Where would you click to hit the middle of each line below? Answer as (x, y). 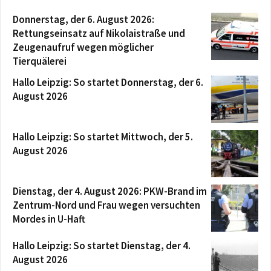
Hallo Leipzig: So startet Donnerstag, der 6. (108, 83)
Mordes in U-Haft (49, 219)
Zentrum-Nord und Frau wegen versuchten (106, 205)
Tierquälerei (40, 61)
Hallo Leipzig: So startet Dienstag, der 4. (102, 246)
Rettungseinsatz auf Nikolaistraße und (99, 34)
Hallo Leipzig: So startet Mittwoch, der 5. (103, 137)
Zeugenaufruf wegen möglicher (83, 47)
